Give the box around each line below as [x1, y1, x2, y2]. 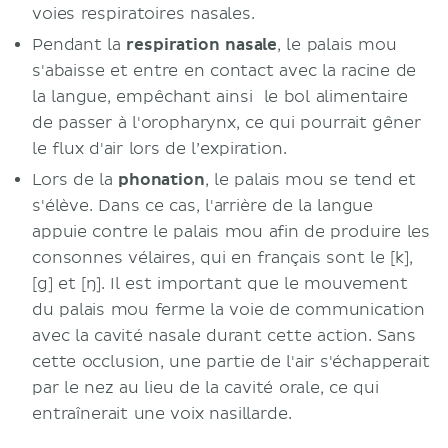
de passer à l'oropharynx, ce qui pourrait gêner [32, 113, 421, 133]
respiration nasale [126, 35, 278, 55]
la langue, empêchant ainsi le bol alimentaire [32, 87, 408, 107]
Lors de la [32, 170, 119, 190]
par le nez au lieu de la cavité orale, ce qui [32, 378, 379, 398]
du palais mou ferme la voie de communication [32, 300, 426, 320]
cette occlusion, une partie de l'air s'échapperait [32, 352, 430, 372]
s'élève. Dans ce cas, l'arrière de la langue [32, 196, 374, 216]
